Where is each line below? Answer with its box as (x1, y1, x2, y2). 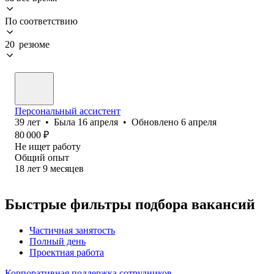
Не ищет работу (15, 141, 81, 152)
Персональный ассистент (15, 105, 120, 116)
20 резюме (5, 39, 50, 50)
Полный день (29, 235, 86, 246)
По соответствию (5, 15, 78, 26)
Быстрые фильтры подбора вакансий (5, 196, 255, 212)
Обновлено (131, 116, 181, 127)
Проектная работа (29, 246, 104, 257)
